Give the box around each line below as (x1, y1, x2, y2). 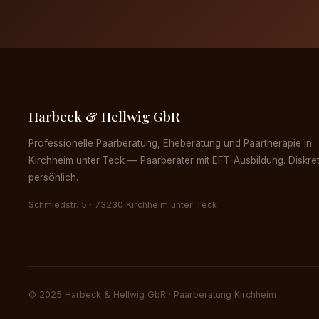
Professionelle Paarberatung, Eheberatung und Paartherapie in (28, 137, 312, 149)
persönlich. (28, 171, 78, 183)
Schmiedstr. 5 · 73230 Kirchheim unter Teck (28, 199, 217, 210)
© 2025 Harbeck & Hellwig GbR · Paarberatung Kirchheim (28, 289, 276, 300)
